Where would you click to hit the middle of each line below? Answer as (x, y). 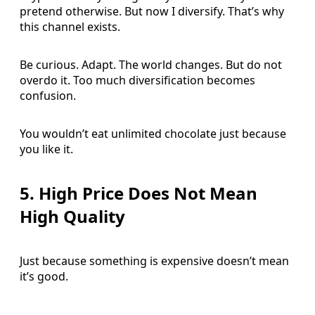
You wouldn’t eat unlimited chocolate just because (153, 133)
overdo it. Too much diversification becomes (137, 80)
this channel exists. (70, 26)
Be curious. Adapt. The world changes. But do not (151, 64)
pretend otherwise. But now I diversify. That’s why (152, 11)
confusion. (48, 95)
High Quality (72, 217)
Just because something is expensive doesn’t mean (154, 261)
